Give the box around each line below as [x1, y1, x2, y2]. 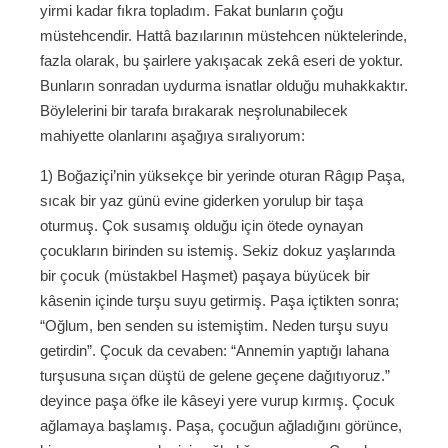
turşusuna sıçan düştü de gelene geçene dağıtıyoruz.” [40, 367, 390, 385]
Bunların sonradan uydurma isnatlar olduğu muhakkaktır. [40, 77, 408, 95]
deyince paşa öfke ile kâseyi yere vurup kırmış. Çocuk [40, 392, 395, 410]
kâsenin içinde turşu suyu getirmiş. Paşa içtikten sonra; [40, 292, 399, 310]
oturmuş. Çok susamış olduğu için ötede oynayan [40, 217, 363, 235]
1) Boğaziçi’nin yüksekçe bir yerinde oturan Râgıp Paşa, [40, 167, 405, 185]
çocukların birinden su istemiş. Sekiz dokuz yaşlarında [40, 242, 395, 260]
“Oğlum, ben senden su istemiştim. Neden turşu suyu [40, 317, 388, 335]
